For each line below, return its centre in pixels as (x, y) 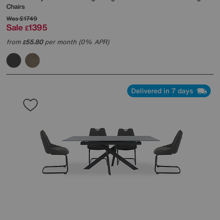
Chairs (15, 6)
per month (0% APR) (76, 42)
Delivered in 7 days (163, 90)
